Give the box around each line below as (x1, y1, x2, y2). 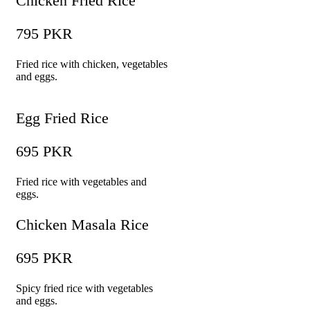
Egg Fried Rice (16, 109, 109, 127)
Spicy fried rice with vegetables (16, 282, 153, 295)
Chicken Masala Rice (16, 216, 149, 234)
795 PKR (16, 25, 73, 43)
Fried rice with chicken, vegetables (16, 58, 167, 71)
